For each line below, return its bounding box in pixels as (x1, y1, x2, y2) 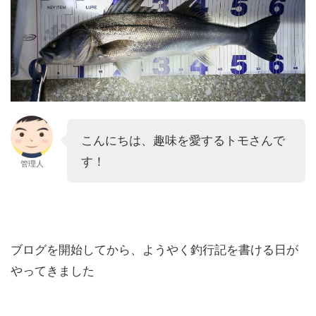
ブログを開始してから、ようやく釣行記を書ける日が (11, 243, 298, 257)
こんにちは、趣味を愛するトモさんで (81, 133, 285, 148)
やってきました (11, 264, 95, 279)
